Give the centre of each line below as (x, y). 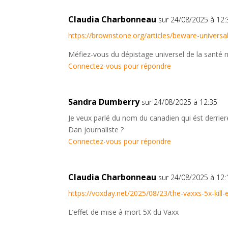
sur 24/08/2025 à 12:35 (180, 102)
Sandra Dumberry (104, 102)
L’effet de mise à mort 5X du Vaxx (124, 212)
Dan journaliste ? (96, 130)
